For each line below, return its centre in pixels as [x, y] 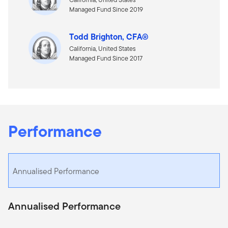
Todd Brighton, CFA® [109, 36]
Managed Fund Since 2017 [106, 58]
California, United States [103, 48]
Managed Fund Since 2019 [106, 9]
